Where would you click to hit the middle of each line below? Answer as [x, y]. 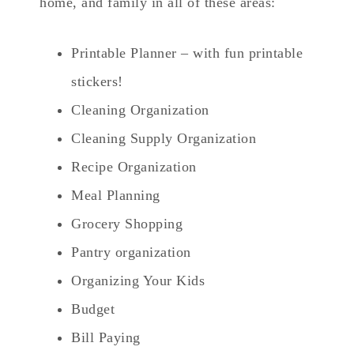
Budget [93, 309]
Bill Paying [106, 337]
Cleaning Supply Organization [164, 138]
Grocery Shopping [127, 223]
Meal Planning [116, 195]
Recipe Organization [134, 166]
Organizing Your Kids [138, 280]
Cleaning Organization [140, 109]
